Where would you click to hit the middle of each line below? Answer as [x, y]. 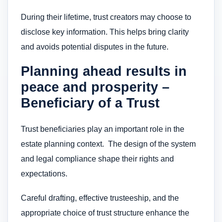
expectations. [44, 174]
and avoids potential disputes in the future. [95, 47]
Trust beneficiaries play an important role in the [103, 129]
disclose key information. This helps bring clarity [105, 32]
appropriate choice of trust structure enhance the [105, 213]
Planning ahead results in [104, 71]
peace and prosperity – [95, 87]
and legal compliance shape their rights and [97, 159]
